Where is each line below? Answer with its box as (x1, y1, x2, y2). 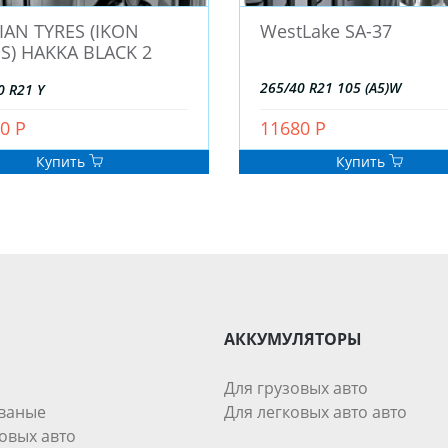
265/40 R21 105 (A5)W (260, 78, 401, 98)
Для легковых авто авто (224, 401, 407, 424)
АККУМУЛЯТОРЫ (224, 328, 362, 351)
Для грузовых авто (224, 377, 368, 400)
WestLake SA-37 (260, 19, 392, 44)
